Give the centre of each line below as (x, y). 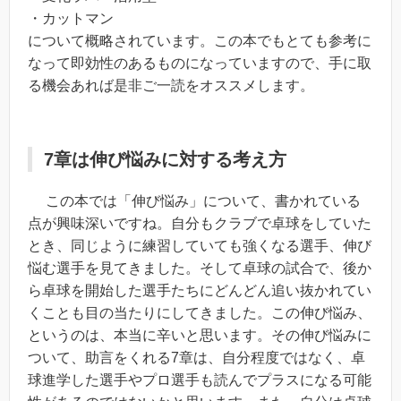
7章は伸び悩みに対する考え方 (165, 159)
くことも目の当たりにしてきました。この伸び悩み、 (200, 312)
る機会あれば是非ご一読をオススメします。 (171, 85)
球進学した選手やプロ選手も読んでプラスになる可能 (200, 380)
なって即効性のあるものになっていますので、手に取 (200, 63)
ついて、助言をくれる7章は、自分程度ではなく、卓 (196, 357)
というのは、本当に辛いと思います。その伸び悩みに (200, 335)
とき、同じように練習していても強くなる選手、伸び (200, 245)
